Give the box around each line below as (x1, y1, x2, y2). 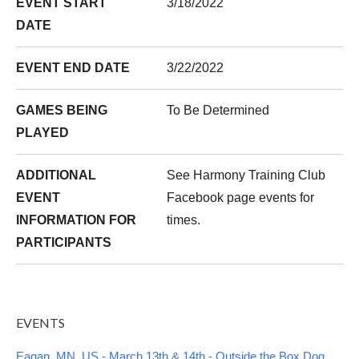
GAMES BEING (16, 103, 107, 117)
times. (167, 213, 200, 227)
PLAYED (16, 126, 69, 139)
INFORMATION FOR (16, 213, 136, 227)
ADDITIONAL (16, 168, 96, 182)
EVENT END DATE (16, 61, 130, 75)
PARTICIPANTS (16, 236, 111, 249)
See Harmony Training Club (167, 168, 325, 182)
